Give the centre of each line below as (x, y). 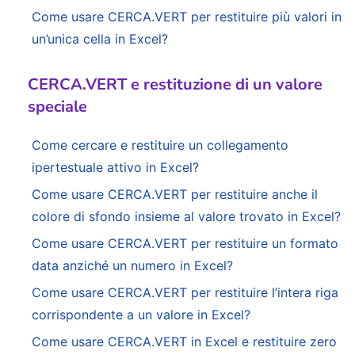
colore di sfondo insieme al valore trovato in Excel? (186, 217)
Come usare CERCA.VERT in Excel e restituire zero (184, 342)
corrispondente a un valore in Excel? (141, 315)
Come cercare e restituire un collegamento (160, 145)
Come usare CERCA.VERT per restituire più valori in (187, 17)
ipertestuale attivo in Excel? (115, 168)
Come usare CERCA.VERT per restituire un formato (185, 244)
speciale (57, 107)
